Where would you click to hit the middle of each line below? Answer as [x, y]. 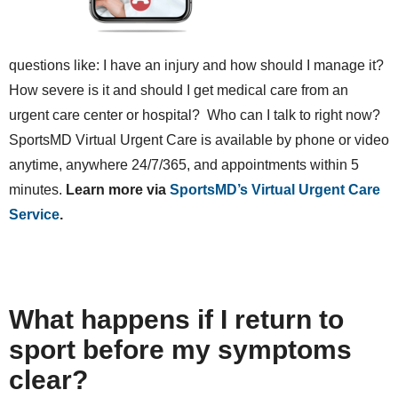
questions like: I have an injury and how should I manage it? [198, 66]
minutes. [37, 190]
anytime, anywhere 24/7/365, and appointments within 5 [184, 165]
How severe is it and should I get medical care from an [179, 91]
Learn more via [118, 190]
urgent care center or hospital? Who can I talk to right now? [196, 115]
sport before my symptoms [180, 350]
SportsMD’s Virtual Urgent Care [275, 190]
